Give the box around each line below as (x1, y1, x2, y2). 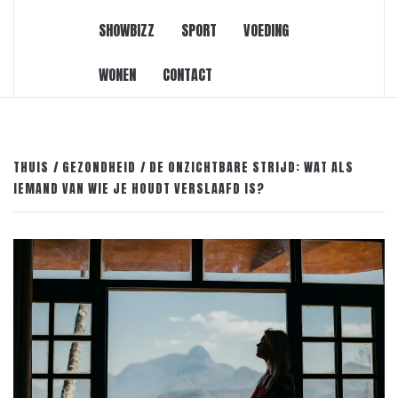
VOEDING (243, 19, 289, 41)
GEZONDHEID (62, 157, 136, 177)
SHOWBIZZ (99, 19, 155, 41)
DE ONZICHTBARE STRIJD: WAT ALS (149, 157, 354, 177)
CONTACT (163, 63, 212, 85)
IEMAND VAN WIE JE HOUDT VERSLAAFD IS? (13, 179, 265, 198)
